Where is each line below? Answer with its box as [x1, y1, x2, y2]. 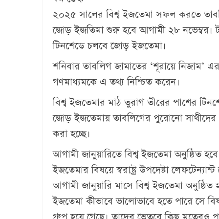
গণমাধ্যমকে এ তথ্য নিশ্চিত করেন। [53, 75, 180, 89]
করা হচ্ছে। [53, 127, 93, 141]
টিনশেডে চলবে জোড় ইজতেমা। [53, 39, 169, 53]
